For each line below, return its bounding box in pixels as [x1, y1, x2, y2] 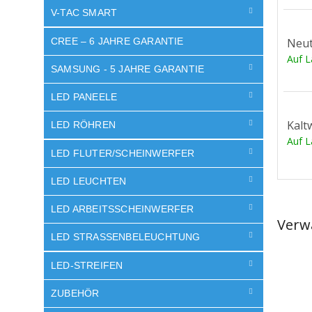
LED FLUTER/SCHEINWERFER [51, 147, 195, 159]
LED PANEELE [51, 91, 118, 102]
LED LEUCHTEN [51, 175, 127, 187]
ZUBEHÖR [51, 287, 100, 299]
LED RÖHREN [51, 119, 116, 131]
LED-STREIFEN [51, 259, 123, 271]
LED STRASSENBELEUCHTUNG [51, 231, 193, 243]
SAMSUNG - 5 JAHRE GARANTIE [51, 63, 205, 75]
